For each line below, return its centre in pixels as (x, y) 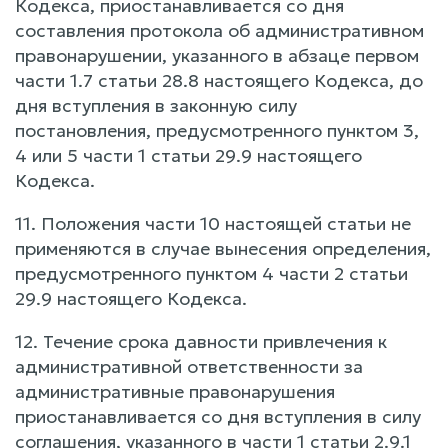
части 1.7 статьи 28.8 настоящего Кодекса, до (219, 80)
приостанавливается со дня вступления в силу (218, 416)
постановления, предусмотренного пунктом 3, (217, 130)
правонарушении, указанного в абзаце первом (217, 55)
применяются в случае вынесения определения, (223, 248)
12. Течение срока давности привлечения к (201, 341)
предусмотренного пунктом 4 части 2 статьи (211, 273)
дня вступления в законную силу (156, 105)
